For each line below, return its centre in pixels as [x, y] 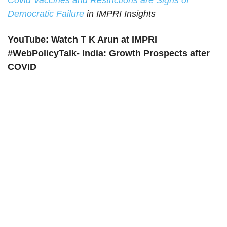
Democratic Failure [47, 14]
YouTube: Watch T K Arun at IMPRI [82, 40]
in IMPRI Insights [121, 14]
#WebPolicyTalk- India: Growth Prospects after [109, 53]
